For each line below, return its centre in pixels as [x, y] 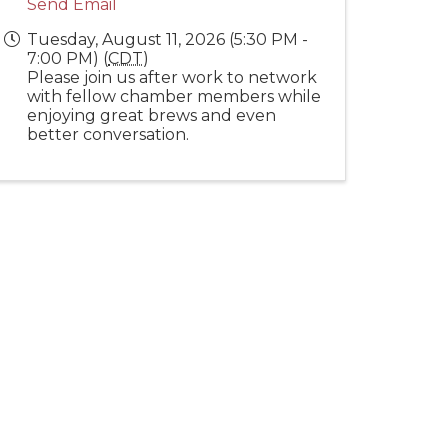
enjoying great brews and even [151, 115]
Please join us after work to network [172, 77]
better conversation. [108, 134]
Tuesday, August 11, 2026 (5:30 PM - [167, 39]
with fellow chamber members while [174, 96]
